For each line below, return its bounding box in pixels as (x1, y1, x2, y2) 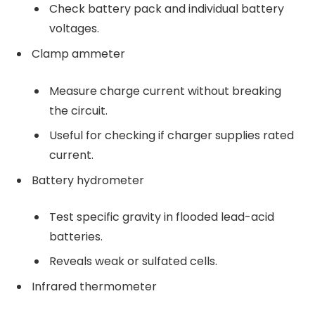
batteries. (49, 229, 103, 245)
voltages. (49, 20, 99, 37)
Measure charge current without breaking (49, 82, 281, 99)
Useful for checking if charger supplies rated (49, 127, 294, 143)
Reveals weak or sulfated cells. (49, 253, 217, 270)
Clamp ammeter (32, 46, 125, 63)
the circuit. (49, 102, 108, 119)
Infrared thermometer (32, 278, 157, 295)
